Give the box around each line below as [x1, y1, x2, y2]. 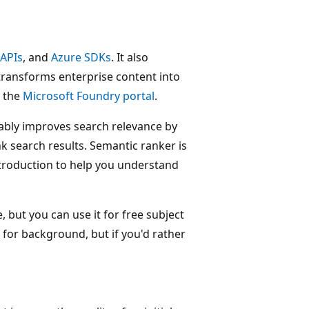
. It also [111, 49, 148, 65]
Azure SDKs [51, 49, 111, 65]
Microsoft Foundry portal [23, 88, 154, 103]
